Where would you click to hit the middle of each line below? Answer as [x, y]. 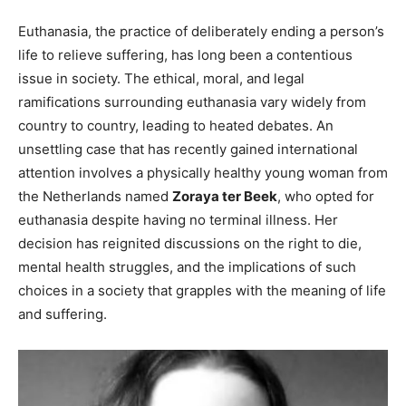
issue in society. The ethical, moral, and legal [161, 79]
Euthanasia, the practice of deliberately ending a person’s [201, 32]
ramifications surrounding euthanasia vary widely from [192, 102]
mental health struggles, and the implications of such [187, 267]
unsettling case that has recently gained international [188, 150]
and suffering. [63, 314]
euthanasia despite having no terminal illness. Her [178, 220]
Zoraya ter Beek [225, 197]
